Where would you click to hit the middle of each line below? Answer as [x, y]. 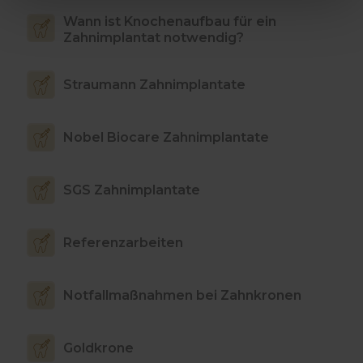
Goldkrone [98, 348]
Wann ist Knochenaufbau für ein [170, 21]
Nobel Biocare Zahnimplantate [166, 137]
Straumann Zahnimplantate [154, 84]
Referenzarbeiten [123, 242]
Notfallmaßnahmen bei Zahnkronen [182, 295]
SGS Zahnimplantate [132, 190]
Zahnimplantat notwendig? [154, 38]
